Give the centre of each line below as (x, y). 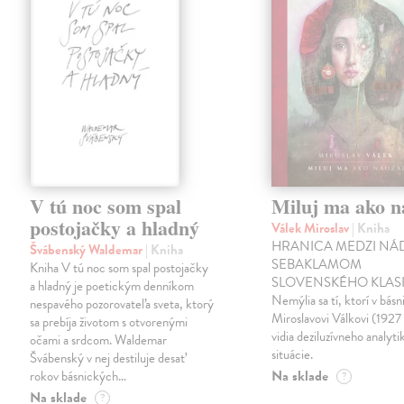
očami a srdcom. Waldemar (99, 340)
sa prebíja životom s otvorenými (109, 322)
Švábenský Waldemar (88, 250)
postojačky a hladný (115, 228)
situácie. (293, 355)
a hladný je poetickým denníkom (112, 286)
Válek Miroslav (312, 229)
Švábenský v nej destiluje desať (108, 358)
